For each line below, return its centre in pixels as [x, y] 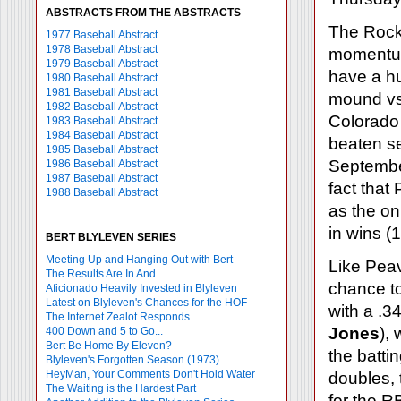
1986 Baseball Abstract [102, 164]
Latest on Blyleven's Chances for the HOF [146, 303]
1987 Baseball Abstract [102, 178]
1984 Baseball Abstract [102, 135]
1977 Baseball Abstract [102, 35]
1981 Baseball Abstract [102, 92]
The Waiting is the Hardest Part [121, 388]
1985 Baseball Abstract [102, 149]
